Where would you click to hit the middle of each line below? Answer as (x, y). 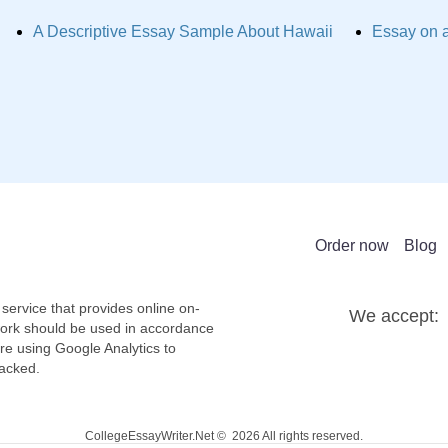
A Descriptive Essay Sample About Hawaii (183, 31)
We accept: (394, 315)
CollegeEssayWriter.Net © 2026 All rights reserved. (224, 436)
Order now (352, 245)
